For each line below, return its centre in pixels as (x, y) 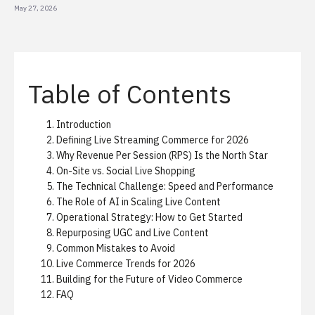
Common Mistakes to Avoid (116, 248)
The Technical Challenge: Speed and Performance (165, 186)
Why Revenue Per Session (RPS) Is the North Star (162, 155)
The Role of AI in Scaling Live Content (139, 202)
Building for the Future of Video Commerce (149, 279)
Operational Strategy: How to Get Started (149, 217)
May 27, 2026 (36, 8)
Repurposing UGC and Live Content (133, 233)
